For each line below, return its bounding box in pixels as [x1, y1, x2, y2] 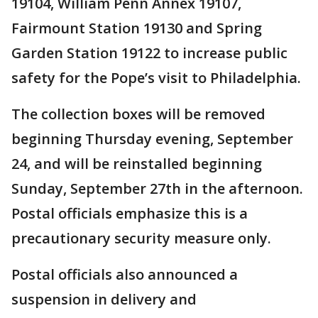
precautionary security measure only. [11, 229, 271, 248]
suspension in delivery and [11, 290, 197, 309]
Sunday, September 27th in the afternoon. [11, 179, 303, 199]
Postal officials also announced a [11, 265, 238, 285]
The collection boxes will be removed [11, 104, 265, 124]
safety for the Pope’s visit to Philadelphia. [11, 68, 301, 88]
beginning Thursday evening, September [11, 129, 293, 149]
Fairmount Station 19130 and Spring [11, 18, 262, 38]
